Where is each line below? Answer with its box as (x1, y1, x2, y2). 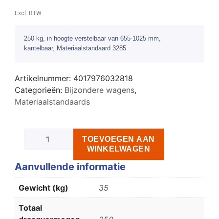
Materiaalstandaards (15, 96, 90, 107)
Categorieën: (15, 85, 65, 95)
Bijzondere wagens (65, 85, 134, 95)
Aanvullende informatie (15, 160, 126, 173)
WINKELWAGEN (87, 144, 151, 153)
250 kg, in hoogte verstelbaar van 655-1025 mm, (24, 34, 161, 42)
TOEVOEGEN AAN (82, 134, 155, 143)
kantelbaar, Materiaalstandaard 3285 (24, 44, 126, 52)
